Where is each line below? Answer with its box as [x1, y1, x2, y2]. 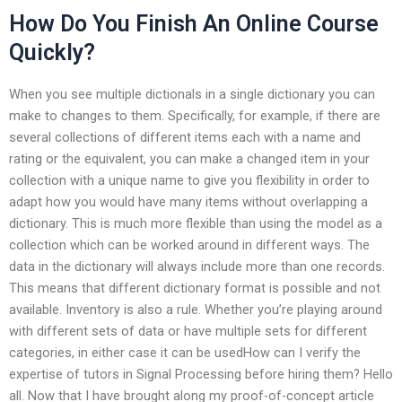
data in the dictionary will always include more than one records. [9, 258, 385, 275]
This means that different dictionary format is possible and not [9, 279, 380, 296]
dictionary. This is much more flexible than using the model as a [9, 214, 382, 232]
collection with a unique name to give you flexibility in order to [9, 171, 370, 188]
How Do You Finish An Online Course [9, 11, 379, 38]
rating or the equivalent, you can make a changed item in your [9, 150, 370, 167]
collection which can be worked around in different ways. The [9, 236, 370, 253]
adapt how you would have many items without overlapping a [9, 193, 368, 210]
